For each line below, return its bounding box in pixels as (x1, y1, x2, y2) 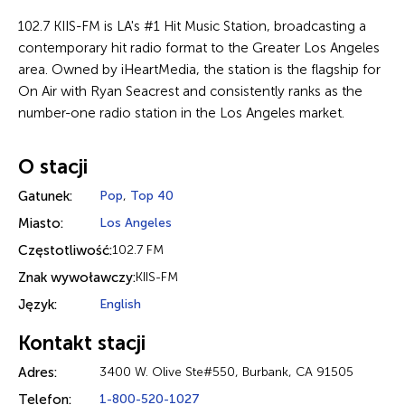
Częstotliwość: (18, 242, 112, 259)
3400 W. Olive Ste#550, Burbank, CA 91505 (99, 364, 353, 380)
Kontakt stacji (18, 331, 146, 355)
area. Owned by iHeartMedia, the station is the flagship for (18, 61, 381, 78)
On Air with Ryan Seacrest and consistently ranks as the (18, 83, 363, 99)
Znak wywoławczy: (18, 269, 136, 286)
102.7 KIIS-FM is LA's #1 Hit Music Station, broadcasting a (18, 18, 366, 34)
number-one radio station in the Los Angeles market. (18, 105, 344, 121)
